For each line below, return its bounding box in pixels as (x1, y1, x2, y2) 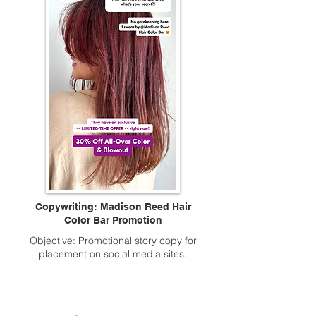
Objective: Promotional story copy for (29, 234, 197, 247)
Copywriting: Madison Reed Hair (35, 201, 191, 212)
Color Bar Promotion (63, 214, 162, 226)
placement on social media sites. (39, 248, 187, 260)
